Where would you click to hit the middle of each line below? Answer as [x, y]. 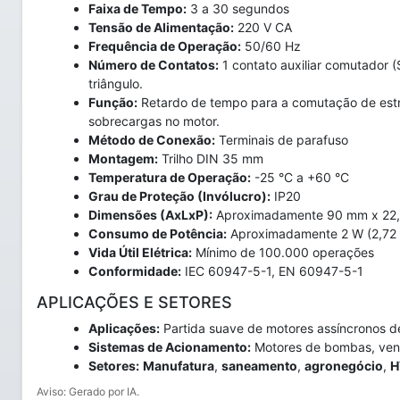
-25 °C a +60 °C [300, 177]
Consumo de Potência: [158, 233]
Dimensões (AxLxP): [150, 215]
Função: [113, 102]
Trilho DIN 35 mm [211, 158]
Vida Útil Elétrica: [140, 252]
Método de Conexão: [152, 140]
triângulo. [116, 83]
